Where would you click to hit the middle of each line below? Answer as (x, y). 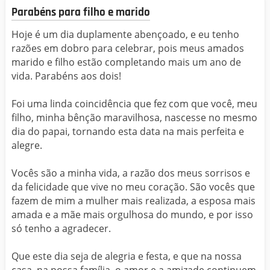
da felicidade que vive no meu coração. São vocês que (133, 187)
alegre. (27, 145)
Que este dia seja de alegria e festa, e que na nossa (127, 256)
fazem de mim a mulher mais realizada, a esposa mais (133, 200)
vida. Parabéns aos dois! (66, 76)
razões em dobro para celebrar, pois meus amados (128, 48)
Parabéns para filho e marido (81, 13)
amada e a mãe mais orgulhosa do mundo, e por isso (132, 214)
